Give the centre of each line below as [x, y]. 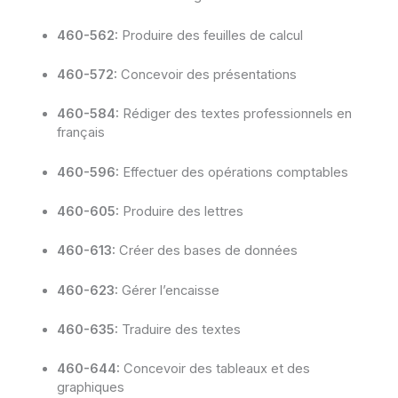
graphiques [90, 388]
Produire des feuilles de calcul [210, 35]
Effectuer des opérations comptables [233, 172]
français [80, 133]
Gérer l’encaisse [168, 290]
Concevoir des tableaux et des [215, 369]
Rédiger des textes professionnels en [235, 114]
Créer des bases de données [206, 251]
